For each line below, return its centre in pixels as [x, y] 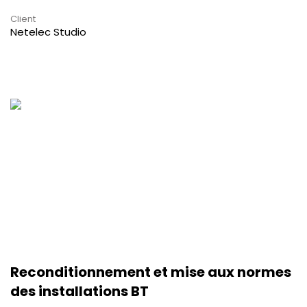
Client [23, 19]
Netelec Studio [48, 32]
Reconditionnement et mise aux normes [151, 272]
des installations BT [79, 291]
